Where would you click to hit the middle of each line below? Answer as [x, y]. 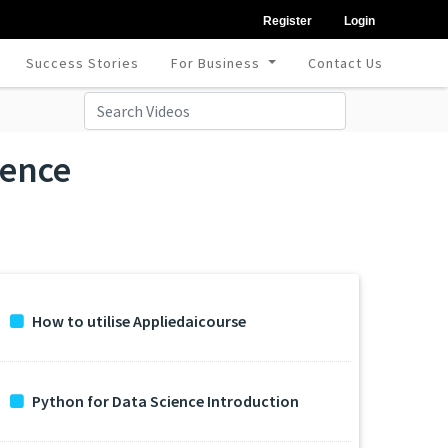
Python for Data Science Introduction [165, 401]
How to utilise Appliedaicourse [139, 321]
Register [287, 21]
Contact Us [345, 63]
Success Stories [83, 63]
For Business [218, 63]
